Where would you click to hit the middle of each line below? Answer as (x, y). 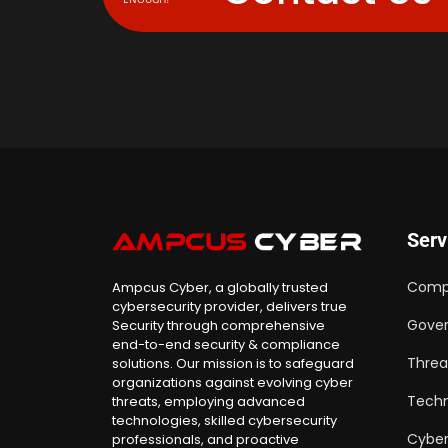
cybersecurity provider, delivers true (229, 307)
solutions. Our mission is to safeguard (233, 364)
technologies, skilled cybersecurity (224, 421)
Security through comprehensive (218, 326)
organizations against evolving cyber (232, 383)
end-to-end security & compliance (226, 345)
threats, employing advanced (208, 402)
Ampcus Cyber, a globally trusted (220, 288)
